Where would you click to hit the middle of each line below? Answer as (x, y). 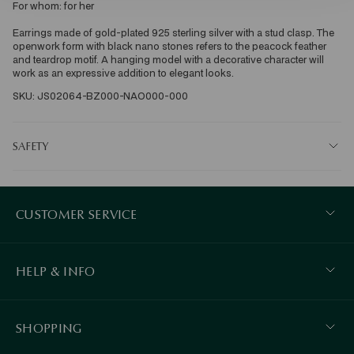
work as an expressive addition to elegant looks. (123, 73)
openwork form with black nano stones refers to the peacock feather (171, 46)
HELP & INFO (56, 271)
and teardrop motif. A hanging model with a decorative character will (169, 59)
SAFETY (31, 146)
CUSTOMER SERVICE (77, 214)
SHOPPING (49, 328)
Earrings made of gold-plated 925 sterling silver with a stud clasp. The (175, 32)
